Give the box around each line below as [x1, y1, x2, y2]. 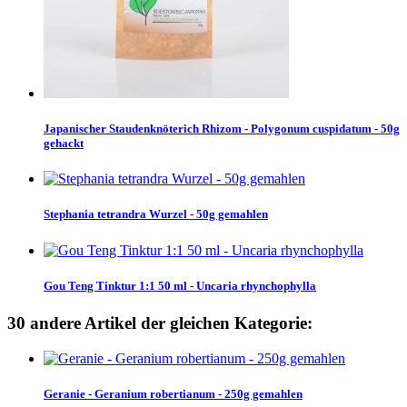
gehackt [44, 136, 84, 151]
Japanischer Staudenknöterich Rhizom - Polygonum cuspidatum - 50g [44, 122, 400, 136]
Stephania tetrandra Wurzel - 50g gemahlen [44, 207, 268, 222]
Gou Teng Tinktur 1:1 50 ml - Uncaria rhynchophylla [44, 278, 316, 293]
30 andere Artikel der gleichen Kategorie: [7, 313, 313, 333]
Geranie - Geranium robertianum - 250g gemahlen [44, 386, 303, 401]
